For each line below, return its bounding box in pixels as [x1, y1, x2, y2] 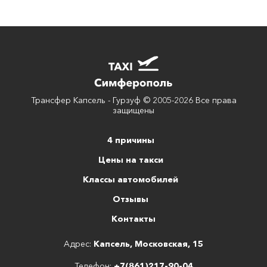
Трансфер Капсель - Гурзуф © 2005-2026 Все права [30, 94, 237, 105]
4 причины [107, 134, 154, 145]
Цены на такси [98, 154, 163, 165]
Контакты [111, 213, 156, 224]
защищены [113, 104, 154, 116]
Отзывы [113, 193, 148, 204]
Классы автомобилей [83, 173, 178, 185]
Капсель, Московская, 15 [94, 238, 203, 249]
